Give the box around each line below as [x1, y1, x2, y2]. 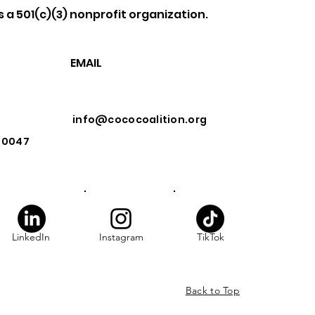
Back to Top [185, 284, 240, 297]
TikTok [196, 231, 224, 243]
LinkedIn [12, 231, 50, 243]
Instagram [98, 231, 143, 243]
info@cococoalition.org [72, 112, 207, 127]
